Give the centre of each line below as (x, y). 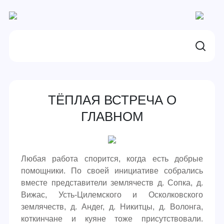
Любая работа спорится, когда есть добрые (112, 159)
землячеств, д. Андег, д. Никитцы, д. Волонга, (112, 207)
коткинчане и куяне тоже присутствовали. (112, 219)
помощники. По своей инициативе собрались (112, 171)
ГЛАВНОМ (112, 116)
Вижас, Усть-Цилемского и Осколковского (112, 195)
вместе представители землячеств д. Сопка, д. (112, 183)
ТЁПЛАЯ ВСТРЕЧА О (112, 100)
